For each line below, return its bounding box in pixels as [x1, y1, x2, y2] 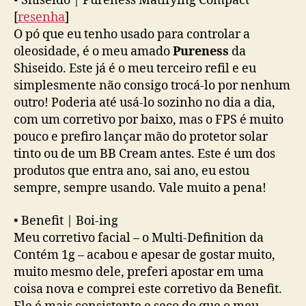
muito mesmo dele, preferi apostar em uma [14, 264, 264, 280]
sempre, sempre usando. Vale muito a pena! [14, 180, 266, 197]
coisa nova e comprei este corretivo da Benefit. [14, 281, 282, 297]
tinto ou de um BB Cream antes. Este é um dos [14, 146, 275, 163]
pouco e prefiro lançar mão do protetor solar [14, 129, 268, 145]
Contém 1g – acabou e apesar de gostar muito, [14, 247, 275, 263]
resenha [18, 10, 65, 26]
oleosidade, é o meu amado [14, 44, 173, 60]
